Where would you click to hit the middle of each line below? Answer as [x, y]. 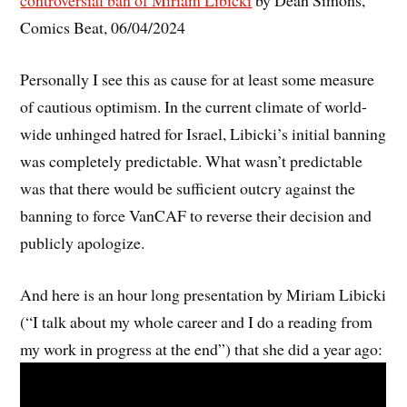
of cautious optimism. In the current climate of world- [194, 107]
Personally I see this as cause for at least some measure [198, 79]
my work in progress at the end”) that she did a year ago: [202, 348]
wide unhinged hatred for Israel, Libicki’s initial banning [203, 134]
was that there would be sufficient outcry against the [188, 189]
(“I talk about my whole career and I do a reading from [197, 321]
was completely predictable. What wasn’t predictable [192, 161]
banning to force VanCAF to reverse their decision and [196, 216]
